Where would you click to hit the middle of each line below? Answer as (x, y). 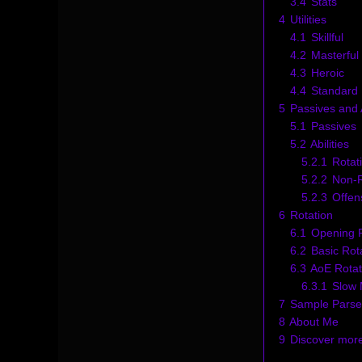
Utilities (308, 19)
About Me (314, 322)
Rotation (311, 215)
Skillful (327, 37)
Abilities (329, 144)
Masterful (335, 55)
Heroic (327, 73)
